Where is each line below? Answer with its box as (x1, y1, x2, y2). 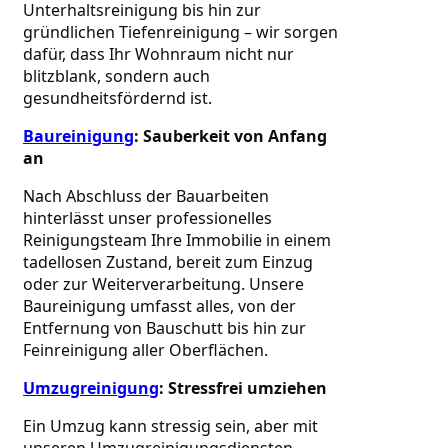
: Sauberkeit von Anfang (134, 124, 327, 147)
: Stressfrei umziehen (159, 376, 327, 399)
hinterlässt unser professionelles (23, 206, 272, 229)
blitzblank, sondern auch (23, 64, 210, 87)
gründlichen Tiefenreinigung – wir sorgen (23, 20, 338, 43)
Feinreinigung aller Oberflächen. (23, 338, 268, 361)
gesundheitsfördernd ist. (23, 86, 212, 109)
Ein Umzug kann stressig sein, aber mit (23, 414, 318, 437)
